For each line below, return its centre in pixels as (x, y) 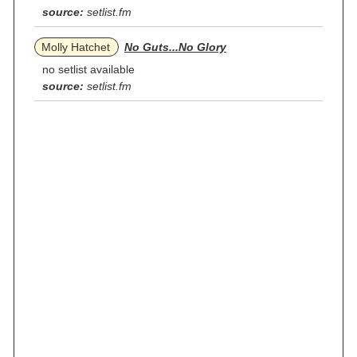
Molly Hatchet (76, 47)
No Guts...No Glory (175, 47)
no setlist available (88, 69)
